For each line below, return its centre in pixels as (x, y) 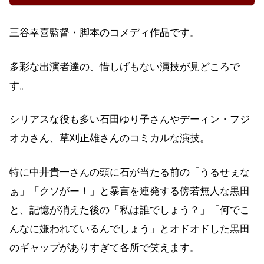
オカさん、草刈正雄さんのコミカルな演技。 (110, 138)
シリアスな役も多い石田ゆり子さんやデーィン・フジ (130, 120)
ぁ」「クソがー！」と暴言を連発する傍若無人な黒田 (130, 191)
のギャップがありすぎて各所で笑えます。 (105, 247)
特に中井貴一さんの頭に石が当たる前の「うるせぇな (130, 172)
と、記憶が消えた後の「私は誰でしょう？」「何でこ (130, 210)
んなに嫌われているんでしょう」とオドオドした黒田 (130, 229)
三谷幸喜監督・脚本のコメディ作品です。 (105, 33)
